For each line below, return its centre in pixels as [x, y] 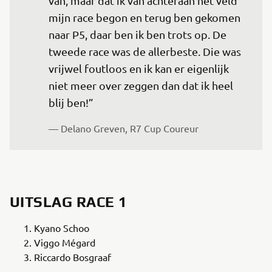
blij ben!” [71, 102]
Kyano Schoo [62, 228]
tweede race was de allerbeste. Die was [146, 51]
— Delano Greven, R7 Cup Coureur [124, 128]
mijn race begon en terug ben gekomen [146, 17]
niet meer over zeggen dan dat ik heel [142, 85]
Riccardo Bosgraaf [73, 257]
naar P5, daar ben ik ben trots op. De [139, 34]
